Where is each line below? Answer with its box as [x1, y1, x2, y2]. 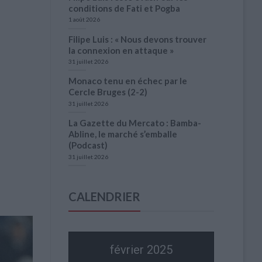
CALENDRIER [68, 189, 140, 204]
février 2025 [110, 242, 173, 257]
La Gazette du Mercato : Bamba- [68, 118, 201, 129]
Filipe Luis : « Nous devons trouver [68, 33, 206, 44]
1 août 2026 [68, 16, 100, 23]
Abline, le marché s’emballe [68, 129, 177, 140]
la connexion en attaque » [68, 44, 174, 56]
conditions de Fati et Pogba [68, 2, 180, 13]
